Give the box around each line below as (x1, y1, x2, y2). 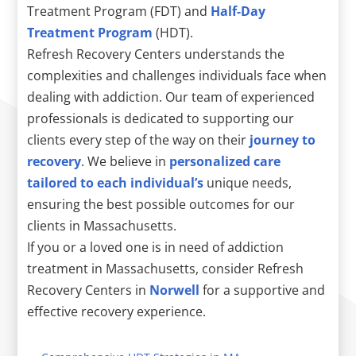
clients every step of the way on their (27, 130, 250, 149)
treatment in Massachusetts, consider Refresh (27, 259, 304, 277)
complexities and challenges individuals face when (27, 66, 327, 84)
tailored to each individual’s (27, 173, 204, 192)
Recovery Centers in (27, 281, 150, 299)
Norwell (149, 281, 200, 299)
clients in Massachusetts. (27, 216, 177, 234)
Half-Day (211, 2, 266, 20)
